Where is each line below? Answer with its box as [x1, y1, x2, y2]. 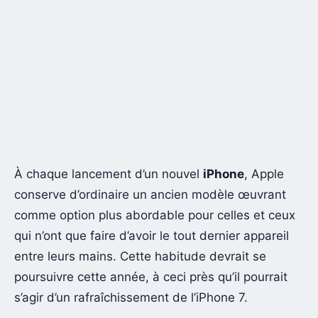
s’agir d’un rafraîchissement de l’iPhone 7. [14, 290, 248, 305]
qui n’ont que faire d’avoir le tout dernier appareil [14, 228, 289, 243]
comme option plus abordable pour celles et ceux [14, 207, 295, 222]
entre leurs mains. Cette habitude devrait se [14, 248, 266, 263]
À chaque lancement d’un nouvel [14, 166, 203, 181]
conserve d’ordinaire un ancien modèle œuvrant [14, 187, 286, 202]
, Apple [244, 166, 284, 181]
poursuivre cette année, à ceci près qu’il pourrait [14, 269, 287, 284]
